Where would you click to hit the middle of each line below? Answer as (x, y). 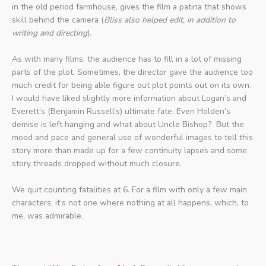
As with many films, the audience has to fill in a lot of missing (127, 59)
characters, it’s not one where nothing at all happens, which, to (130, 203)
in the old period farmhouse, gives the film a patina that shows (129, 7)
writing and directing (50, 33)
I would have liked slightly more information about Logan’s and (129, 99)
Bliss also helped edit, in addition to (170, 20)
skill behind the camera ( (58, 20)
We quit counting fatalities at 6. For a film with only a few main (129, 190)
